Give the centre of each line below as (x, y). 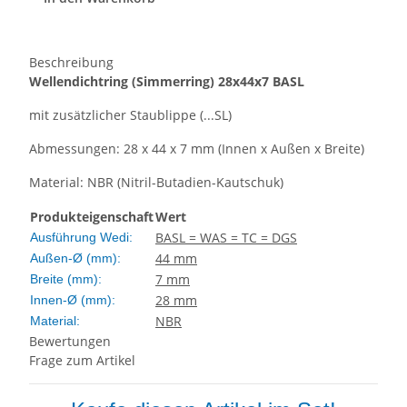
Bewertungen (70, 342)
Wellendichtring (80, 82)
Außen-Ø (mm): (75, 258)
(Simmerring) (175, 82)
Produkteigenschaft (92, 217)
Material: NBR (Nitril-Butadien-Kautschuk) (156, 183)
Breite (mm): (66, 279)
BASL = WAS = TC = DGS (226, 238)
